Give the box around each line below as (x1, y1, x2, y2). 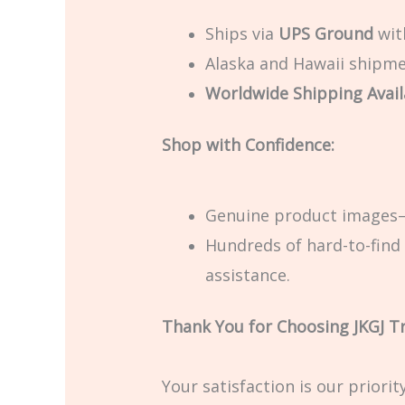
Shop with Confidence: (161, 133, 334, 155)
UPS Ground (278, 22, 373, 44)
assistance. (204, 263, 290, 286)
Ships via (204, 22, 278, 44)
